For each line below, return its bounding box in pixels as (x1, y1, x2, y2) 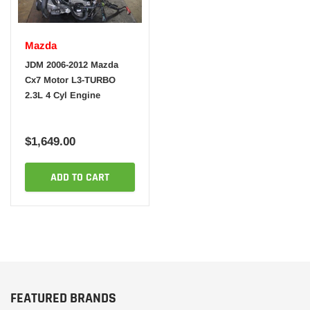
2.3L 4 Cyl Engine (25, 89, 100, 100)
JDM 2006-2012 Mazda (25, 59, 118, 70)
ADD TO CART (51, 170, 109, 185)
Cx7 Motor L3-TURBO (25, 74, 116, 85)
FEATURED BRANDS (10, 289, 116, 308)
